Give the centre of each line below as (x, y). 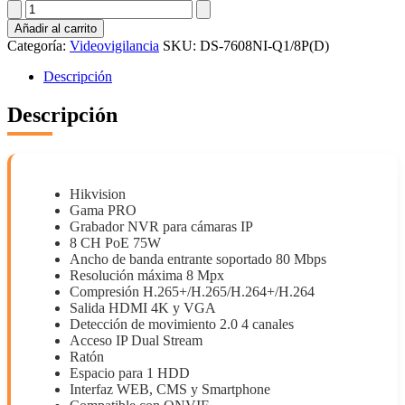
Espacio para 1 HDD (130, 372)
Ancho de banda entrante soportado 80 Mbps (198, 259)
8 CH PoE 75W (115, 242)
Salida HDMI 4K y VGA (143, 307)
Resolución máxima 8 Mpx (147, 275)
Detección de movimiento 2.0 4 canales (182, 324)
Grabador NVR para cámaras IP (161, 226)
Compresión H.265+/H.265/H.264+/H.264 (192, 291)
